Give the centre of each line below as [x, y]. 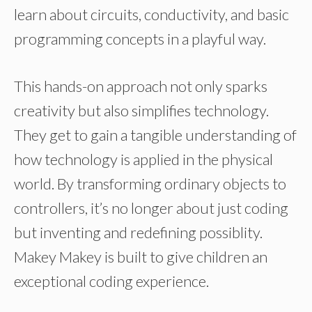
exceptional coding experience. [111, 281]
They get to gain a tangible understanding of [155, 135]
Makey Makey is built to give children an [141, 257]
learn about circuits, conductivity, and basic [151, 14]
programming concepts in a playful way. [140, 39]
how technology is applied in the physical [143, 159]
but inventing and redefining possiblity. [138, 232]
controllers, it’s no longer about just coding [151, 208]
